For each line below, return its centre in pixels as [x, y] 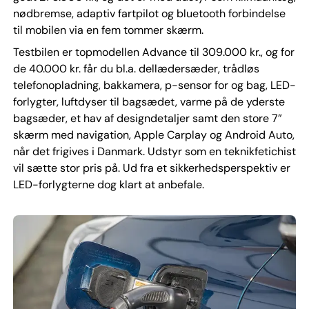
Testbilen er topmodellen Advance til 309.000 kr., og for [153, 52]
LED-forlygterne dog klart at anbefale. [108, 185]
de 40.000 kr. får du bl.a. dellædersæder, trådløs [136, 69]
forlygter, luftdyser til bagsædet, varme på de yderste [149, 102]
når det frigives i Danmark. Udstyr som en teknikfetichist [154, 152]
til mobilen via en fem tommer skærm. [108, 30]
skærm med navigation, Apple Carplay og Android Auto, [153, 135]
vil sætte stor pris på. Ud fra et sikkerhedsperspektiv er [151, 168]
